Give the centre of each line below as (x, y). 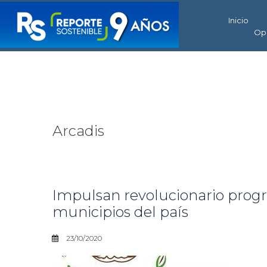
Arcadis (78, 131)
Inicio (238, 20)
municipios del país (120, 212)
